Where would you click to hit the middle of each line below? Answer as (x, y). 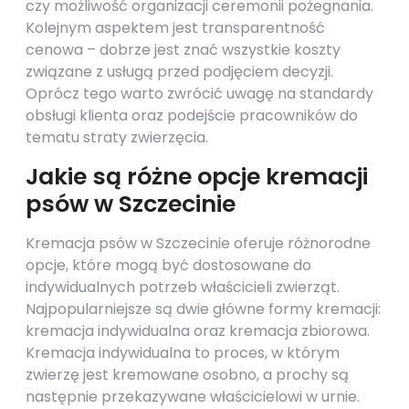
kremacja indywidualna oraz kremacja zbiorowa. (198, 331)
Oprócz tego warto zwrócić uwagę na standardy (199, 94)
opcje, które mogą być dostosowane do (168, 265)
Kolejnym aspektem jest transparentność (175, 28)
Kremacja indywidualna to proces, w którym (183, 353)
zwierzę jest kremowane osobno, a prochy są (187, 375)
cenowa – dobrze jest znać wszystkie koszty (183, 50)
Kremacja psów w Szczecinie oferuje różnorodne (198, 243)
